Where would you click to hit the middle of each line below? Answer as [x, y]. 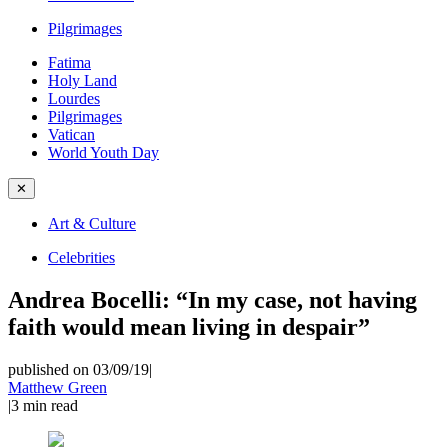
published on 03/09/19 [78, 369]
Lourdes [74, 98]
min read [50, 405]
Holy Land [82, 80]
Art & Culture [92, 223]
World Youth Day [103, 152]
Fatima [69, 62]
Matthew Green [57, 387]
